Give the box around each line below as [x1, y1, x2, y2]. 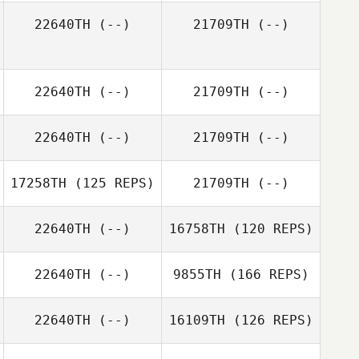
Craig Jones [78, 75, 141, 88]
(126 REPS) [224, 313, 313, 328]
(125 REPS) [67, 175, 155, 191]
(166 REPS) [220, 267, 309, 282]
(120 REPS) [224, 221, 313, 236]
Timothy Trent [230, 55, 305, 69]
